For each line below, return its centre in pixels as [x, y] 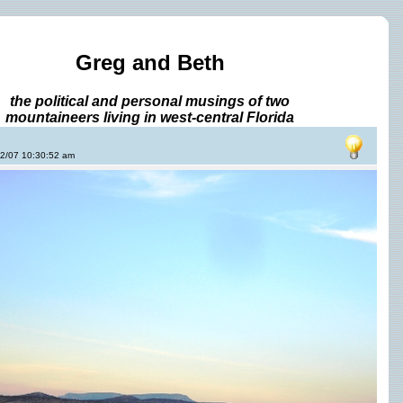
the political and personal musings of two [150, 101]
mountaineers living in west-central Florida [150, 117]
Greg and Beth [150, 63]
